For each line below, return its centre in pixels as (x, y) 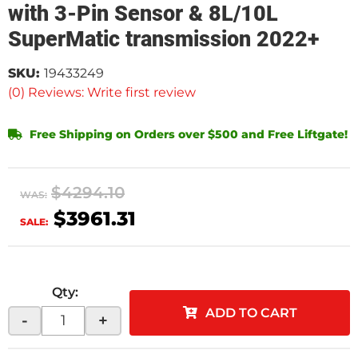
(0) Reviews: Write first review (102, 92)
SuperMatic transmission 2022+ (163, 39)
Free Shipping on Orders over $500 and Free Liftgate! (187, 134)
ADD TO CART (251, 312)
